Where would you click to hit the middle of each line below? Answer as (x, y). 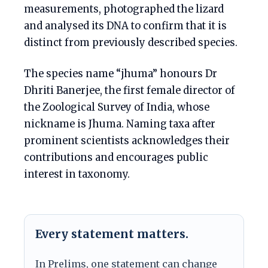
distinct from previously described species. (131, 43)
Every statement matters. (112, 234)
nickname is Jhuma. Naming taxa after (120, 124)
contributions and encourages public (116, 158)
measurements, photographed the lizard (124, 10)
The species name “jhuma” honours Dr (121, 74)
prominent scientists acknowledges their (127, 141)
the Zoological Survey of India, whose (117, 108)
